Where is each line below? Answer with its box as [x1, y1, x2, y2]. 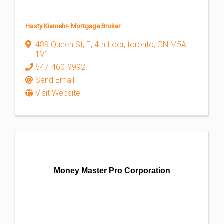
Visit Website [35, 88, 80, 98]
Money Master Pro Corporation [53, 166, 170, 175]
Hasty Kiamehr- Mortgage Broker [25, 22, 120, 30]
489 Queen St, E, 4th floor [35, 40, 124, 49]
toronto [127, 40, 154, 49]
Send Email [35, 75, 74, 85]
